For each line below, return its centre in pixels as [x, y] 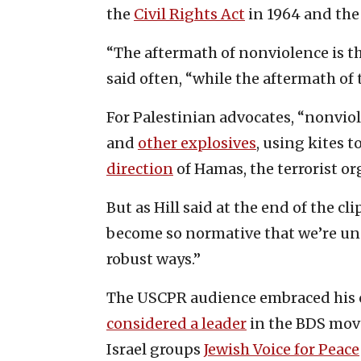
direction [140, 169]
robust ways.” [154, 259]
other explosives [197, 143]
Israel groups [155, 350]
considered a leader [176, 324]
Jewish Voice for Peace [282, 350]
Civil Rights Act [189, 15]
